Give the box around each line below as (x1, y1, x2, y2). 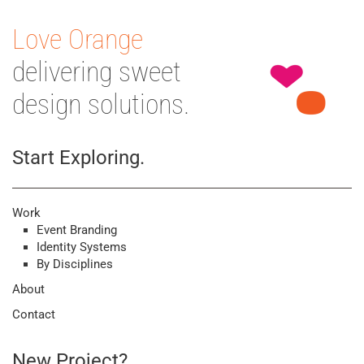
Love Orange (12, 23, 143, 56)
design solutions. (12, 88, 189, 121)
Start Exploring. (12, 146, 145, 170)
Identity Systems (37, 240, 127, 255)
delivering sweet (12, 55, 181, 89)
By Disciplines (37, 257, 113, 272)
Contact (12, 307, 55, 323)
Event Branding (37, 223, 117, 238)
